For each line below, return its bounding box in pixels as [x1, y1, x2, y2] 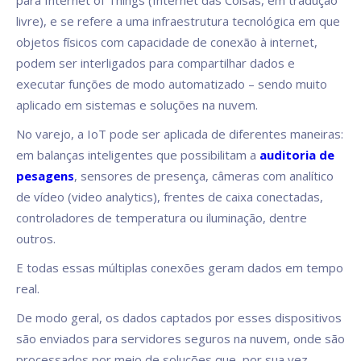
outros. [16, 230, 56, 247]
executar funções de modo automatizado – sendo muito [16, 76, 327, 93]
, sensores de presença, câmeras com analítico [74, 168, 334, 185]
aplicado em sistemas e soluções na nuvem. [16, 97, 258, 114]
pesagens [16, 168, 74, 185]
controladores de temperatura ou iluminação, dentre [16, 210, 307, 226]
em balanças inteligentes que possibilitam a [16, 147, 259, 164]
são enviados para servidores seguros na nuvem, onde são [16, 330, 345, 347]
